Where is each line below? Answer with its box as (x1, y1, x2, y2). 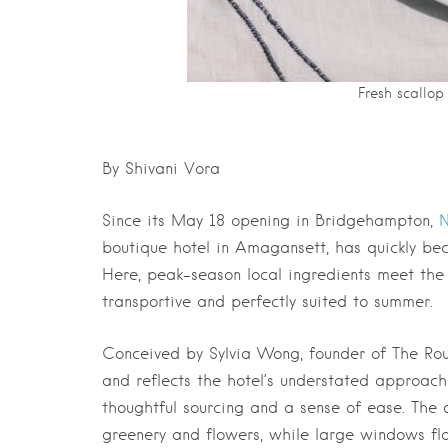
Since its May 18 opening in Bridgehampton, (102, 211, 439, 230)
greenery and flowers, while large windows (102, 425, 431, 444)
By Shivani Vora (102, 159, 220, 178)
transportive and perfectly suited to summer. (102, 292, 433, 311)
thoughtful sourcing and (102, 398, 284, 417)
